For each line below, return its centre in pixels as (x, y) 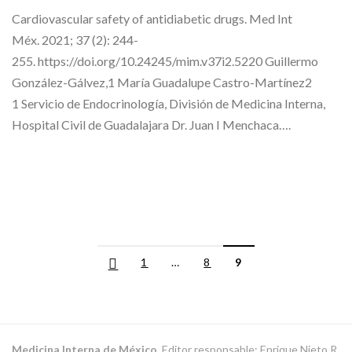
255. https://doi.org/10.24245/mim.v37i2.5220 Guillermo (165, 61)
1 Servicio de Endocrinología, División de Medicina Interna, (169, 104)
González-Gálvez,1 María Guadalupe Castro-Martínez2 (162, 82)
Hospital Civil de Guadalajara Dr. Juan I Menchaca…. (151, 125)
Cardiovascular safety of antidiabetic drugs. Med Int (152, 19)
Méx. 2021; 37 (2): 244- (75, 40)
